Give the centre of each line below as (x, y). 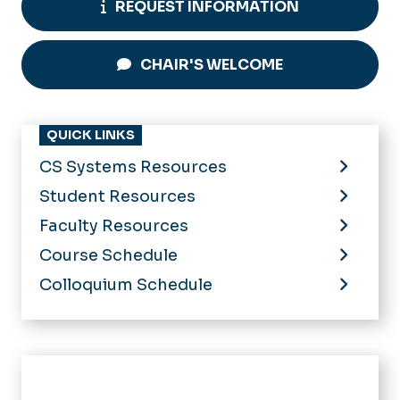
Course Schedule (108, 256)
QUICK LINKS (91, 135)
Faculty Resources (114, 226)
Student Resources (117, 197)
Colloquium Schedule (126, 285)
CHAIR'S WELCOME (212, 65)
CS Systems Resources (133, 167)
